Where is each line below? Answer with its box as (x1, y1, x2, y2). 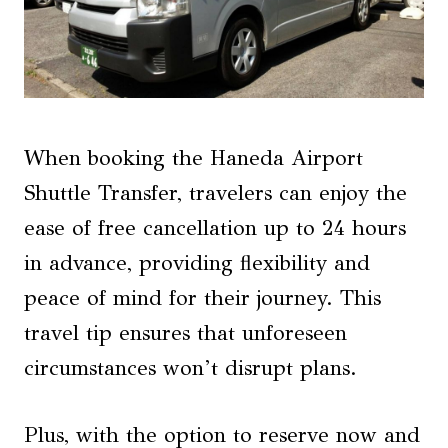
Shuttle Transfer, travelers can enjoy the (24, 180, 407, 206)
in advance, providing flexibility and (24, 250, 370, 276)
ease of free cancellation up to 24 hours (24, 215, 406, 241)
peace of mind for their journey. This (24, 285, 381, 311)
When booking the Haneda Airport (24, 145, 363, 171)
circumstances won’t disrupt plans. (24, 355, 357, 381)
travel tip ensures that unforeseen (24, 320, 347, 346)
